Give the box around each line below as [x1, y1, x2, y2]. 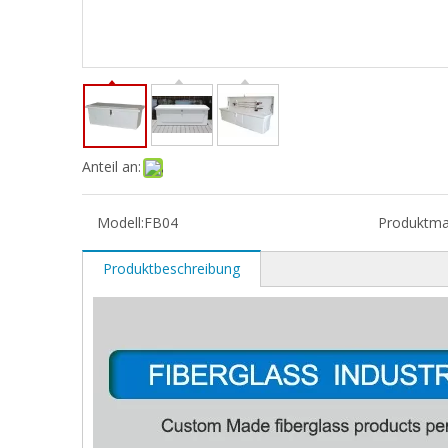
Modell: [97, 213, 144, 232]
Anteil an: [82, 157, 141, 176]
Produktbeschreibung [103, 259, 240, 278]
